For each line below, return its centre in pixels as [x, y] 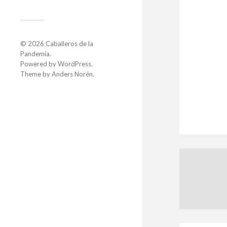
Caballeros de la [69, 44]
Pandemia [35, 54]
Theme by [36, 74]
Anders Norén [72, 74]
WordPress [74, 64]
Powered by [39, 64]
